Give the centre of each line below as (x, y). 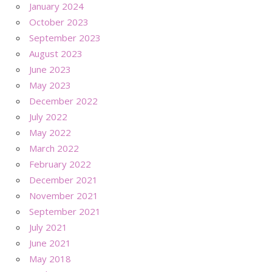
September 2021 (65, 211)
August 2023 (56, 53)
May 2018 (50, 258)
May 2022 (50, 132)
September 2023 (65, 37)
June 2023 (50, 69)
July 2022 (48, 116)
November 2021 (64, 195)
